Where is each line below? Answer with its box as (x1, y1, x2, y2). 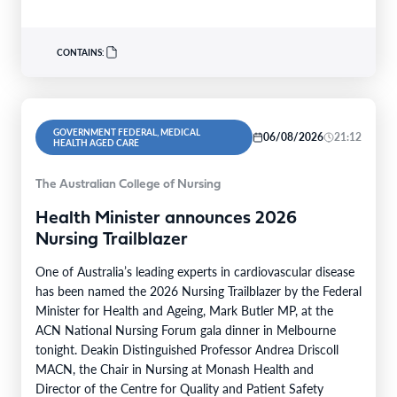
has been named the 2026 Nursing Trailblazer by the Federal (35, 281, 362, 300)
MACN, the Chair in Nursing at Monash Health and (35, 359, 314, 378)
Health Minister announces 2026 (35, 209, 297, 228)
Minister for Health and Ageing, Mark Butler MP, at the (35, 300, 333, 319)
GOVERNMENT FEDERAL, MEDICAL (53, 125, 200, 138)
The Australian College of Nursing (35, 177, 221, 191)
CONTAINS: (57, 45, 105, 58)
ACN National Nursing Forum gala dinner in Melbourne (35, 320, 336, 339)
